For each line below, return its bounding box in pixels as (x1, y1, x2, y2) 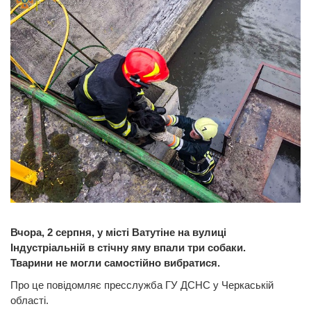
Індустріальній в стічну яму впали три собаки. (10, 241, 246, 253)
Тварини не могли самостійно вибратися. (10, 256, 220, 269)
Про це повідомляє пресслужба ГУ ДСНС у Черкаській (10, 278, 274, 291)
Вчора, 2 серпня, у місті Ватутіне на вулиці (10, 226, 226, 238)
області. (10, 294, 51, 306)
